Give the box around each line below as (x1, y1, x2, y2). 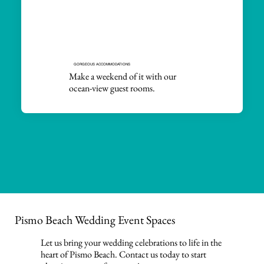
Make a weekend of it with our (68, 70, 176, 83)
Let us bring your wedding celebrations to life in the (41, 236, 222, 249)
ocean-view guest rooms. (68, 82, 155, 95)
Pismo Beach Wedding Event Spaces (14, 212, 175, 228)
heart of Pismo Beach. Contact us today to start (41, 247, 207, 260)
